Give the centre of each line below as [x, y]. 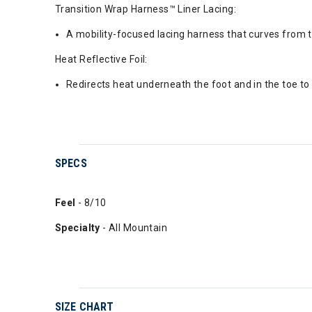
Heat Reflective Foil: [101, 59]
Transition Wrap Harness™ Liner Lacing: [146, 9]
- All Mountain [135, 228]
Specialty [79, 228]
